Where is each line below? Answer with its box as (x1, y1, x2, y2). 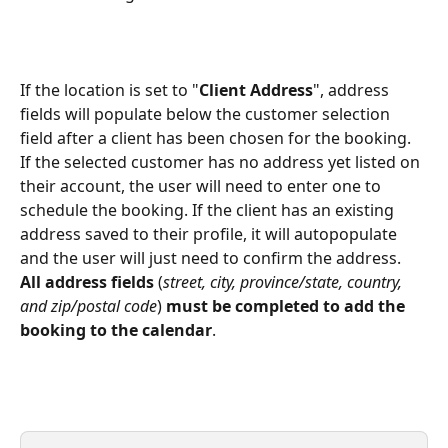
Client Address (199, 79, 313, 102)
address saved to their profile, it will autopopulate (20, 223, 401, 246)
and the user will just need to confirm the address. (20, 247, 405, 270)
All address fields (20, 271, 154, 294)
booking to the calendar (20, 319, 212, 342)
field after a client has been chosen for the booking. (20, 127, 415, 150)
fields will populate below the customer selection (20, 103, 394, 126)
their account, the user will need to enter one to (20, 175, 385, 198)
